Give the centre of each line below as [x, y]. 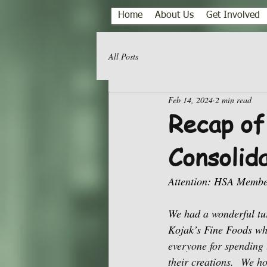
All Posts [123, 56]
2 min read [233, 100]
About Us [174, 15]
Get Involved [233, 15]
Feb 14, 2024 [190, 100]
